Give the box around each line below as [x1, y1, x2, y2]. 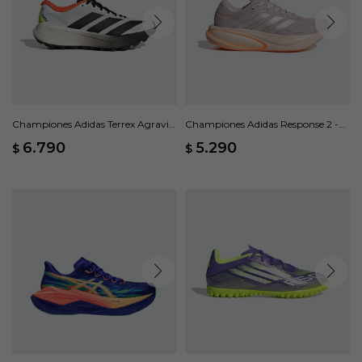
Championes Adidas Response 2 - [185, 118, 339, 130]
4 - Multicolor [12, 133, 74, 145]
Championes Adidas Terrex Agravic [12, 118, 174, 130]
